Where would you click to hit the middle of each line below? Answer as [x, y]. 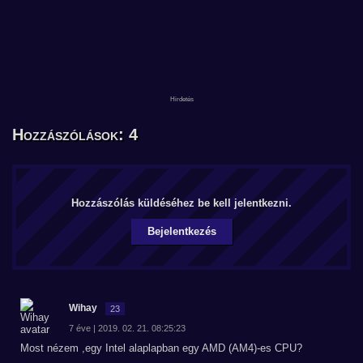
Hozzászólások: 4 [75, 135]
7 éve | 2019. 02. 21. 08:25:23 [127, 328]
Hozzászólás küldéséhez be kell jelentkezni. [181, 203]
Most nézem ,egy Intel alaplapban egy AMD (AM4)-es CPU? [161, 348]
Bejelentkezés [181, 231]
